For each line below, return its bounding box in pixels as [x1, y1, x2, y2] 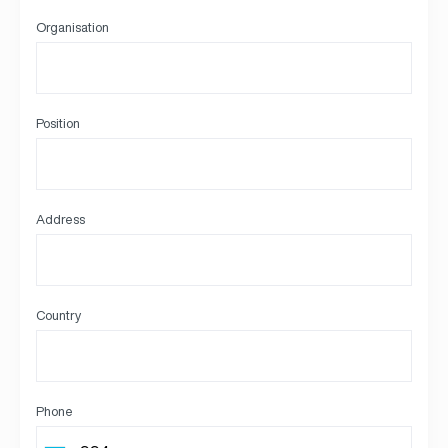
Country [36, 309, 81, 322]
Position [36, 117, 80, 130]
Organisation [36, 21, 109, 34]
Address [36, 213, 85, 226]
